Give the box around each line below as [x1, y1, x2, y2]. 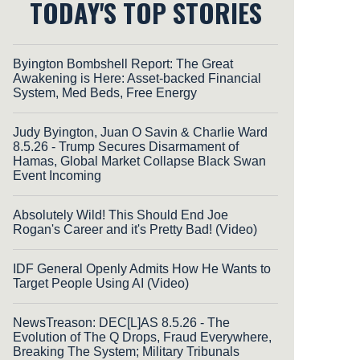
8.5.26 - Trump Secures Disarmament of [13, 140, 239, 154]
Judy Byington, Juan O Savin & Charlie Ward [13, 125, 268, 140]
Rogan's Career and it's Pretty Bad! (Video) [13, 223, 257, 237]
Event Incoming [13, 169, 101, 183]
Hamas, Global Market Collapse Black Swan [13, 154, 266, 169]
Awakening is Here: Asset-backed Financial [13, 72, 261, 86]
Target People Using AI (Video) [13, 276, 189, 291]
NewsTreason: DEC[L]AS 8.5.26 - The [13, 316, 230, 330]
